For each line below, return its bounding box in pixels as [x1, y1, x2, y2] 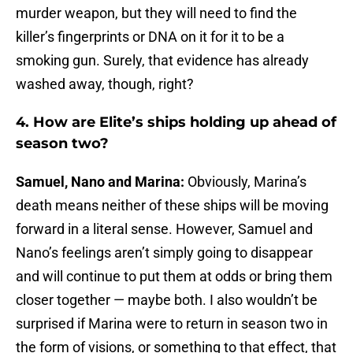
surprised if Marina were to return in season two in [16, 315, 328, 333]
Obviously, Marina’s [188, 173, 307, 191]
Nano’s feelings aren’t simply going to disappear [16, 244, 313, 262]
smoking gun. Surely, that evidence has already [16, 52, 309, 69]
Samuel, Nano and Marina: [16, 173, 188, 191]
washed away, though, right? [16, 76, 194, 93]
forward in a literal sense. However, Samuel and [16, 221, 313, 238]
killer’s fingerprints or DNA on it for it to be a [16, 28, 284, 46]
